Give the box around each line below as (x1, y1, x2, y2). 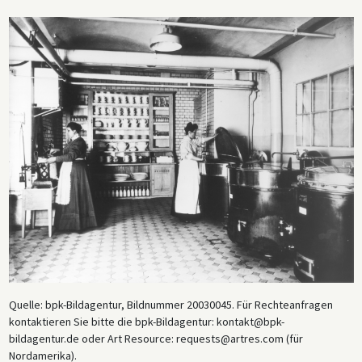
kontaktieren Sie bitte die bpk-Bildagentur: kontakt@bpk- (8, 314, 284, 329)
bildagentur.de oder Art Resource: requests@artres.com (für (8, 330, 303, 346)
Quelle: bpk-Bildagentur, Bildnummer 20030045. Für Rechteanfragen (8, 297, 333, 312)
